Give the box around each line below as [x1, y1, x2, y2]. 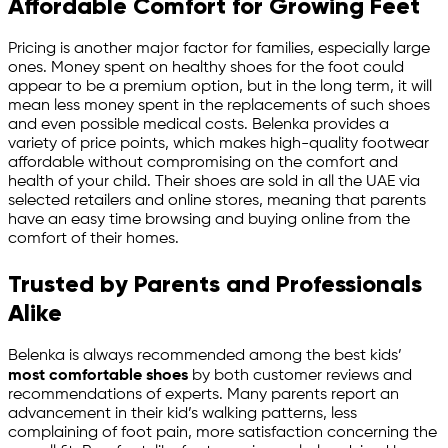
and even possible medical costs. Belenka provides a [8, 117, 389, 134]
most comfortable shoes [8, 368, 188, 385]
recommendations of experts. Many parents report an [8, 387, 399, 404]
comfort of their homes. [8, 231, 179, 248]
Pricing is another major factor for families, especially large [8, 41, 430, 58]
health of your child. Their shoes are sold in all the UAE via [8, 174, 420, 191]
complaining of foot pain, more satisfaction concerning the [8, 425, 437, 442]
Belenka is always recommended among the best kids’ [8, 348, 402, 365]
